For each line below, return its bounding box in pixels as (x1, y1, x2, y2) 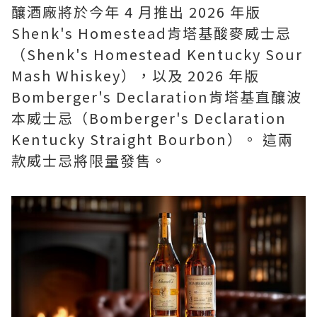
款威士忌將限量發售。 (11, 150, 171, 171)
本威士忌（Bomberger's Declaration (11, 108, 287, 128)
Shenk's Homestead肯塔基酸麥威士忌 (11, 23, 292, 43)
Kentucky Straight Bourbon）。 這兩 (11, 129, 294, 149)
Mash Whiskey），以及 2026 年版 (11, 65, 260, 86)
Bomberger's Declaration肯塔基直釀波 (11, 86, 302, 107)
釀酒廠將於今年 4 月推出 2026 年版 (11, 1, 261, 22)
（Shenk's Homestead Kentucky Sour (11, 44, 303, 64)
